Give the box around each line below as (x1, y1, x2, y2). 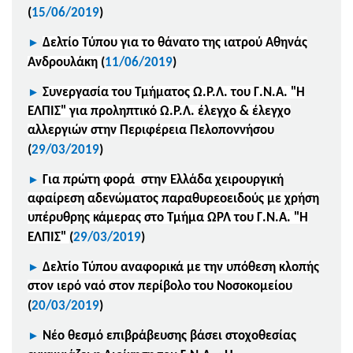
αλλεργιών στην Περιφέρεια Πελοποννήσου (28, 123, 274, 137)
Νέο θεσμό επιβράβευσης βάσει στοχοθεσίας (43, 329, 296, 343)
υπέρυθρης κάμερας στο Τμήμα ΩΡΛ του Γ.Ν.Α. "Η (28, 210, 308, 225)
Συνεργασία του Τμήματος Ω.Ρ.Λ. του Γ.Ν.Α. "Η (43, 85, 305, 99)
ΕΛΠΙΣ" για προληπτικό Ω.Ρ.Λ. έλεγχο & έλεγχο (28, 104, 291, 118)
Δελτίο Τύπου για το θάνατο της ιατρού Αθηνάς (43, 35, 307, 50)
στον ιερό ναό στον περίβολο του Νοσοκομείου (28, 279, 292, 293)
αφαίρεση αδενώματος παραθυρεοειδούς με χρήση (28, 191, 319, 206)
